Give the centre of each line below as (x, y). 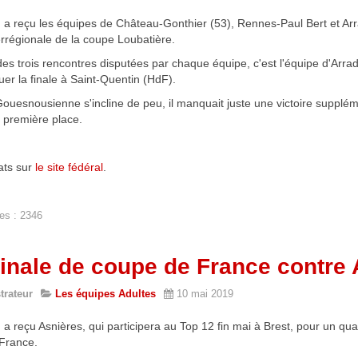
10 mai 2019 (205, 294)
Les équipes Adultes (105, 294)
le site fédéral (69, 167)
